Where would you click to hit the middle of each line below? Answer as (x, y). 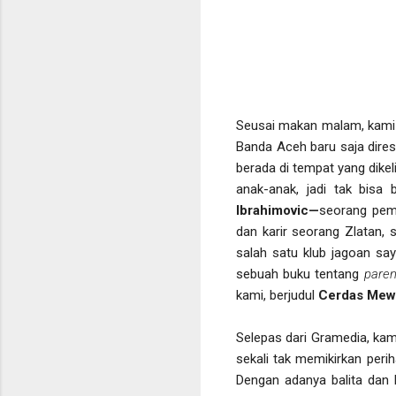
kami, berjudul (277, 295)
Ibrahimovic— (278, 210)
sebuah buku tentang (300, 274)
